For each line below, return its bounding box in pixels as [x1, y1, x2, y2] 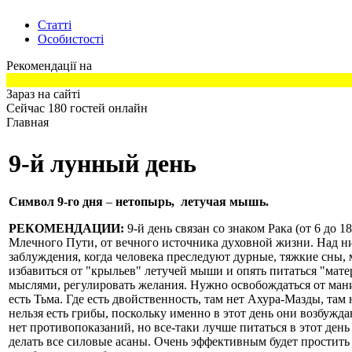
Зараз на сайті [6, 87, 80, 101]
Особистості [38, 32, 104, 46]
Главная [6, 115, 49, 130]
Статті [38, 18, 71, 32]
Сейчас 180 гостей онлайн [6, 101, 148, 115]
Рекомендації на [6, 59, 92, 73]
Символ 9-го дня [9, 195, 103, 209]
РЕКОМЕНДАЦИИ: [9, 222, 124, 236]
